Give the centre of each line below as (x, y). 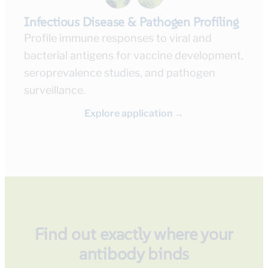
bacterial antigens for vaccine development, (134, 56)
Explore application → (134, 114)
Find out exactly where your (134, 234)
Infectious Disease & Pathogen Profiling (131, 22)
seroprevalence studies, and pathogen (120, 73)
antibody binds (134, 254)
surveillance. (55, 90)
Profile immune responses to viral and (118, 38)
